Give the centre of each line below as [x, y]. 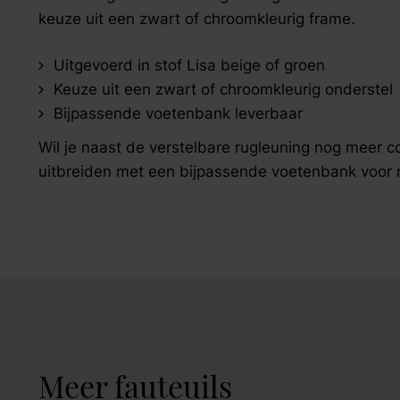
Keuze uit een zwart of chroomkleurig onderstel [223, 90]
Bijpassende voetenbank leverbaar [178, 114]
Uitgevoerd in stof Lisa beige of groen [189, 66]
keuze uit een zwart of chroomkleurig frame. [196, 18]
